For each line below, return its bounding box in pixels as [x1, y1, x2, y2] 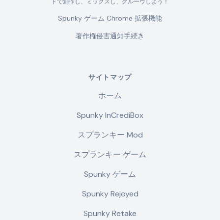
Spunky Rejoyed [82, 189, 138, 199]
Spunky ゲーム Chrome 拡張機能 [58, 14, 162, 23]
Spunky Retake [83, 208, 137, 219]
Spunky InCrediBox [77, 110, 143, 120]
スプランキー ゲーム [74, 149, 146, 160]
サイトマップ [88, 73, 132, 82]
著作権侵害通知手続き [76, 31, 144, 40]
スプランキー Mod [77, 130, 143, 140]
